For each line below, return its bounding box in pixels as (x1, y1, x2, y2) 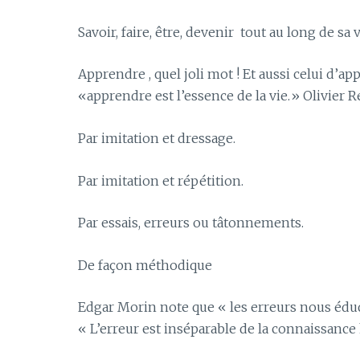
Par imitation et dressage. (78, 129, 235, 146)
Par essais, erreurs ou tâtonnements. (78, 215, 304, 231)
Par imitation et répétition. (78, 172, 243, 189)
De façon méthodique (78, 256, 212, 273)
